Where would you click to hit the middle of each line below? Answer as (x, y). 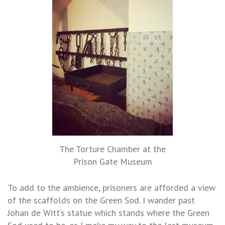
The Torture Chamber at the (113, 149)
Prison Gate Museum (113, 162)
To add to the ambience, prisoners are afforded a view (111, 188)
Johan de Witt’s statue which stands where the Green (108, 213)
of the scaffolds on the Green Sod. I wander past (101, 200)
